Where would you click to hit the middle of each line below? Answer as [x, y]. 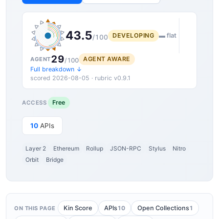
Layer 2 [36, 148]
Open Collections [163, 208]
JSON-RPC [126, 148]
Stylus [157, 148]
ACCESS [34, 102]
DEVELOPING [133, 35]
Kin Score [78, 208]
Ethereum [66, 148]
